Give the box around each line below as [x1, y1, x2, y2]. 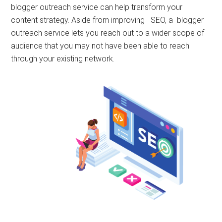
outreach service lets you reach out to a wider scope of [11, 28, 205, 38]
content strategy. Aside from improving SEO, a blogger [11, 15, 204, 25]
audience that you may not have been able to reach [11, 41, 190, 51]
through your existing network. [11, 54, 115, 63]
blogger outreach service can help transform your [11, 2, 183, 12]
